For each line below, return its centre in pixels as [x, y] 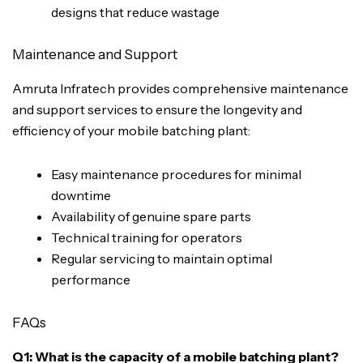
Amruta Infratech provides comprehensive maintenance [180, 89]
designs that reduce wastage [135, 12]
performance [91, 280]
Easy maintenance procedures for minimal [176, 175]
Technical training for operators [147, 238]
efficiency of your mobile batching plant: [131, 131]
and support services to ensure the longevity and [157, 110]
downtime [81, 196]
